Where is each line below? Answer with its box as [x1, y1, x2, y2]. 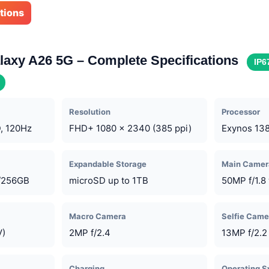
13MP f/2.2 [221, 226, 267, 238]
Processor [221, 106, 260, 116]
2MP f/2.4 [69, 226, 111, 238]
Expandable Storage [69, 159, 147, 169]
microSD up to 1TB [69, 174, 149, 186]
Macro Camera [69, 211, 127, 221]
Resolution [69, 106, 111, 116]
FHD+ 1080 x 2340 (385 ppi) [69, 122, 192, 134]
